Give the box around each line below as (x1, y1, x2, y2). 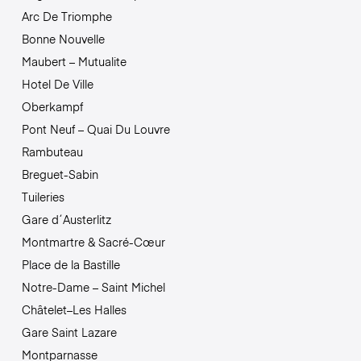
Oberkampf (21, 98, 83, 115)
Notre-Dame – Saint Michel (21, 279, 165, 296)
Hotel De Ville (21, 76, 93, 93)
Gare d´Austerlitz (21, 211, 111, 228)
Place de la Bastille (21, 256, 120, 273)
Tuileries (21, 189, 64, 205)
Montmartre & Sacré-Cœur (21, 234, 165, 251)
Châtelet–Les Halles (21, 301, 127, 318)
